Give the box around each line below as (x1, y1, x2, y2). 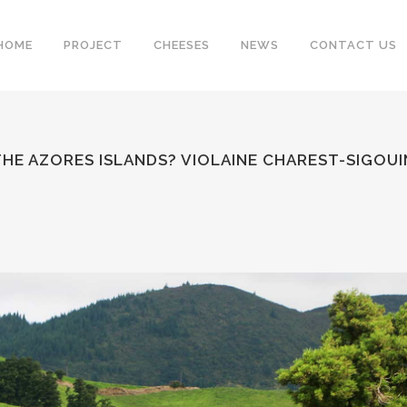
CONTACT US (310, 38, 397, 52)
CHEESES (154, 38, 210, 52)
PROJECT (64, 38, 123, 52)
